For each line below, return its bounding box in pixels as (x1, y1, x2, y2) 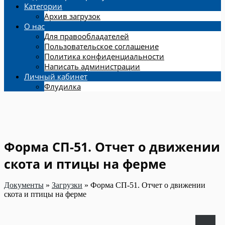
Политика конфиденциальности (44, 51, 164, 61)
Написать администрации (44, 61, 140, 71)
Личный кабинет (24, 71, 87, 81)
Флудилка (44, 81, 81, 91)
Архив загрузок (44, 11, 100, 21)
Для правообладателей (44, 31, 129, 41)
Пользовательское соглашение (44, 41, 159, 51)
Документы (4, 180, 44, 189)
